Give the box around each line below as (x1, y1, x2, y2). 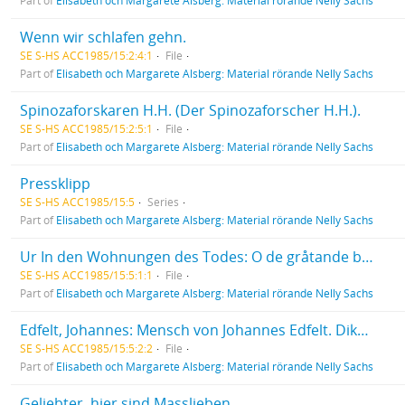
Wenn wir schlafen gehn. (20, 27, 186, 47)
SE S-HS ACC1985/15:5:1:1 (20, 268, 153, 282)
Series (147, 194, 179, 209)
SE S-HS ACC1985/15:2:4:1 (20, 48, 153, 62)
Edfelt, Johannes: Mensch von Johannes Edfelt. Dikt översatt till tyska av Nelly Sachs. (357, 320, 369, 340)
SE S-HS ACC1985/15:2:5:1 (20, 121, 153, 136)
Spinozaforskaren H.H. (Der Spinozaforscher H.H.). (20, 100, 361, 120)
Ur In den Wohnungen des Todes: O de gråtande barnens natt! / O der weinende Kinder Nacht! (362, 247, 373, 267)
